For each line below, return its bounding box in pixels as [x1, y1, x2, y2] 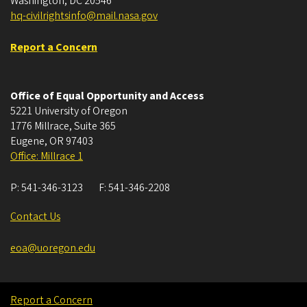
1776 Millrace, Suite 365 [10, 118, 116, 134]
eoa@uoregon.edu [10, 240, 95, 256]
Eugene [10, 133, 45, 149]
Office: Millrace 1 [10, 148, 83, 164]
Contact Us [10, 208, 60, 224]
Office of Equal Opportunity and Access [10, 88, 204, 103]
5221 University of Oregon [10, 103, 127, 119]
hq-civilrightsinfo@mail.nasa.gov [10, 8, 158, 23]
